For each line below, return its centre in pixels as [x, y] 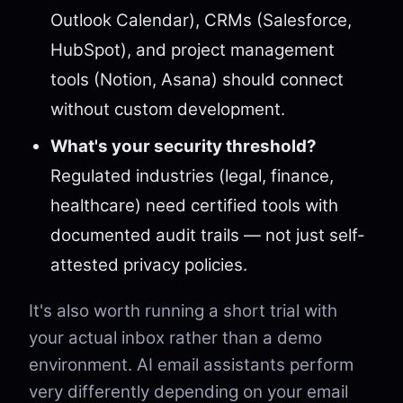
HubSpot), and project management [193, 50]
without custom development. [168, 109]
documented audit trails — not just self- [208, 235]
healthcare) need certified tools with [194, 206]
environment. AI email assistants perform [191, 365]
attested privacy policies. [149, 265]
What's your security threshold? [184, 146]
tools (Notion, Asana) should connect [197, 80]
